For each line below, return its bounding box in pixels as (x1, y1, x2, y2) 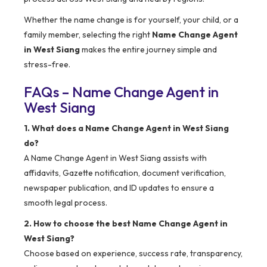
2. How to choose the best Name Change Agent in (24, 218, 228, 229)
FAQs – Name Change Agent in (24, 83, 219, 101)
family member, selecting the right (24, 29, 152, 41)
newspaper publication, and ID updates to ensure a (24, 182, 214, 194)
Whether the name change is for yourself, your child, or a (24, 14, 238, 26)
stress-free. (24, 59, 70, 70)
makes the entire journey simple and (80, 44, 217, 55)
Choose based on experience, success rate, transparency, (24, 248, 243, 259)
